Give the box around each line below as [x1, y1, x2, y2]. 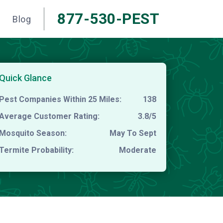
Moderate [119, 145, 156, 155]
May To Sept [110, 128, 156, 138]
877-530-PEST [57, 10, 159, 27]
